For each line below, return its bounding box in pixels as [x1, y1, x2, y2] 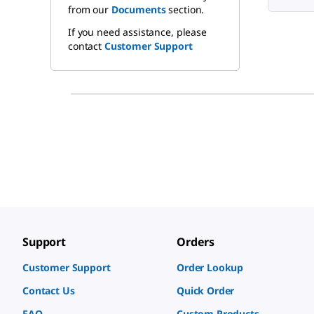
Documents [111, 2, 166, 16]
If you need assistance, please [68, 25, 207, 39]
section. [165, 2, 205, 16]
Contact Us [22, 284, 75, 297]
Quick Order [177, 284, 235, 297]
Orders [177, 234, 215, 250]
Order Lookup [177, 261, 244, 274]
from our [68, 2, 111, 16]
